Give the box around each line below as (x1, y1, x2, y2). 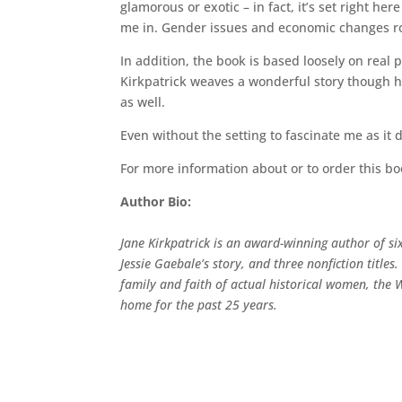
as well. (120, 92, 166, 110)
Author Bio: (120, 192, 192, 210)
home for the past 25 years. (120, 295, 278, 313)
